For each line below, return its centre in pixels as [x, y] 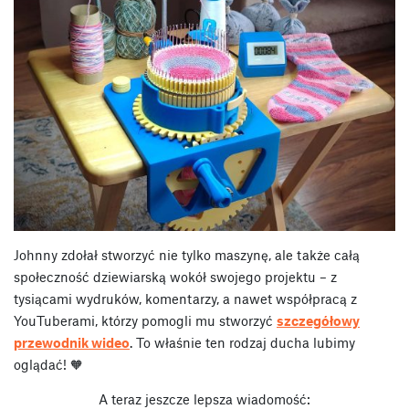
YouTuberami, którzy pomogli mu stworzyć [145, 321]
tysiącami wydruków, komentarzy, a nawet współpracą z [185, 299]
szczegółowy [318, 321]
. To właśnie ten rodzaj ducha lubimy [242, 343]
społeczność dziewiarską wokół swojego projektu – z [175, 277]
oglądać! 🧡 [48, 365]
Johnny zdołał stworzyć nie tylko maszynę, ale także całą [187, 255]
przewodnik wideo [72, 343]
